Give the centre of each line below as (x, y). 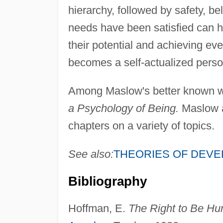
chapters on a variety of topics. (141, 125)
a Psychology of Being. (123, 108)
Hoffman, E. (98, 208)
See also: (91, 154)
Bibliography (107, 181)
